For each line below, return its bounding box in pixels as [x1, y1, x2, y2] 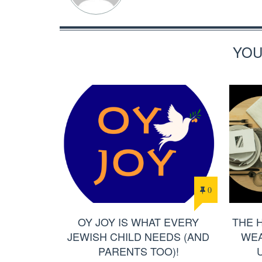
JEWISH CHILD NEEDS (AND [67, 229, 210, 244]
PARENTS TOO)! [98, 243, 179, 259]
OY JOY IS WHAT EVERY [78, 214, 199, 230]
